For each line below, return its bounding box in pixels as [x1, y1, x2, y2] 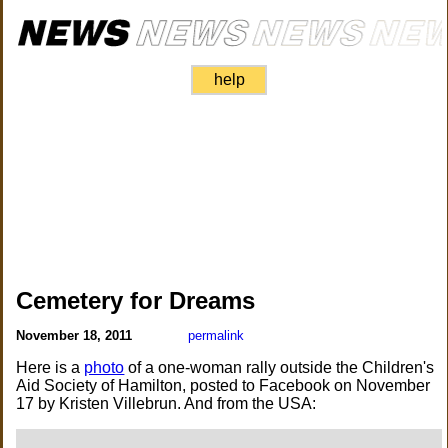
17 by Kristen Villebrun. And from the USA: [16, 395, 317, 412]
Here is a [16, 359, 85, 376]
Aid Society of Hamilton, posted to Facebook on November [16, 377, 431, 394]
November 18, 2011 [16, 328, 137, 343]
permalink [188, 328, 245, 343]
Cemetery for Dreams [16, 287, 256, 314]
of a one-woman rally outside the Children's [124, 359, 435, 376]
